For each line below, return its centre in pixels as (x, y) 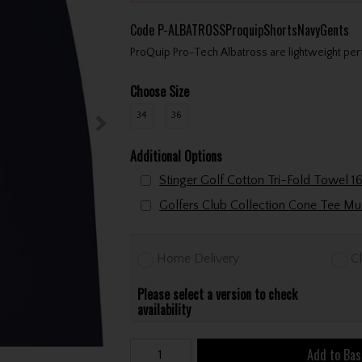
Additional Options (176, 156)
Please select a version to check (218, 295)
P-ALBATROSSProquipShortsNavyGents (253, 29)
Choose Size (159, 91)
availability (164, 310)
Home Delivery (198, 259)
